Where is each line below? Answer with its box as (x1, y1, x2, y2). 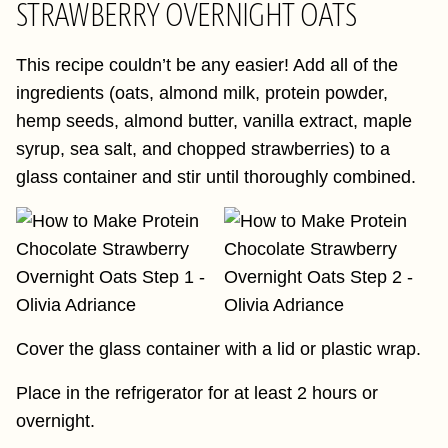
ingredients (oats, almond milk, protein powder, (16, 83, 388, 103)
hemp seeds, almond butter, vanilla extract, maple (16, 111, 412, 131)
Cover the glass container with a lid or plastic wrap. (16, 339, 421, 359)
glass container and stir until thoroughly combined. (16, 167, 416, 187)
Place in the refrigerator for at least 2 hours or (16, 383, 378, 403)
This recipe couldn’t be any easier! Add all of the (16, 55, 398, 75)
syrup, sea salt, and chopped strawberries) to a (16, 139, 390, 159)
